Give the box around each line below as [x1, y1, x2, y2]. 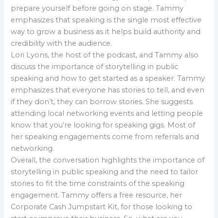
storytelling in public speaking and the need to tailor [11, 167, 199, 176]
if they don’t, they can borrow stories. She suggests [11, 97, 193, 106]
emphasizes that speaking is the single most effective [11, 15, 202, 24]
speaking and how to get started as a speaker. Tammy [11, 73, 205, 83]
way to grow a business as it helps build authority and [11, 27, 201, 36]
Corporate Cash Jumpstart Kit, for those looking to [11, 202, 193, 211]
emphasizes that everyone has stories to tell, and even [11, 85, 205, 94]
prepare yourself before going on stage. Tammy [11, 3, 184, 13]
